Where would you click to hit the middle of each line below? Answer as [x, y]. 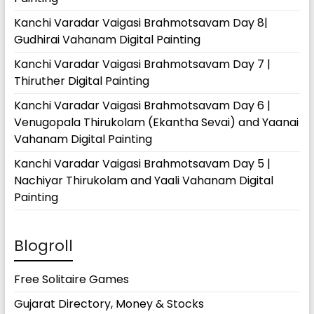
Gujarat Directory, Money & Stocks [109, 304]
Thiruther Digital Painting [81, 81]
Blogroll [43, 246]
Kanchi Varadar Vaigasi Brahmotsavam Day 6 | [142, 105]
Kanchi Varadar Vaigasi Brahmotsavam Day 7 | [142, 64]
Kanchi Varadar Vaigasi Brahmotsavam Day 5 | [142, 164]
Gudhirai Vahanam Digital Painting [107, 40]
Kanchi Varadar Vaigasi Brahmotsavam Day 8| [141, 23]
